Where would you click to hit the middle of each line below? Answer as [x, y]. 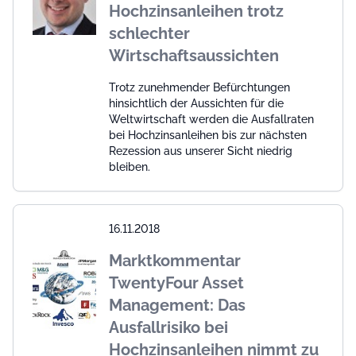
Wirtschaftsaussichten [194, 55]
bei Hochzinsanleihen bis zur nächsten [208, 135]
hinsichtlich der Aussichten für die [196, 103]
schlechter [149, 33]
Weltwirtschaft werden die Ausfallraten [211, 119]
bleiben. [130, 166]
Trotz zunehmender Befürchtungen [199, 87]
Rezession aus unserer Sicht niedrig [201, 151]
